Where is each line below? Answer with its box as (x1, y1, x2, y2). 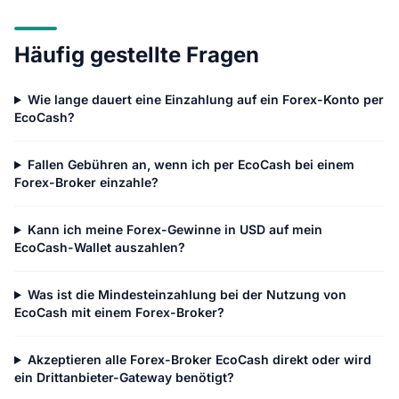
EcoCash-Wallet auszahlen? (14, 240, 185, 255)
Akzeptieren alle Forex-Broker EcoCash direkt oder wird (27, 352, 371, 367)
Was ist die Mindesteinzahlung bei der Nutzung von (27, 287, 346, 302)
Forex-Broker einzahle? (14, 175, 159, 190)
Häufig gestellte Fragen (14, 42, 259, 68)
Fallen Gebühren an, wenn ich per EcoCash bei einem (27, 157, 354, 172)
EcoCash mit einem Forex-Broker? (14, 305, 224, 320)
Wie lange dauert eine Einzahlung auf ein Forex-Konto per (27, 92, 384, 107)
